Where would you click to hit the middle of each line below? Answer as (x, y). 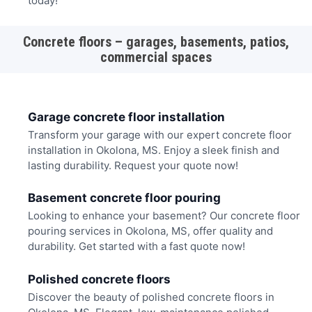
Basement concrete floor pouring (124, 198)
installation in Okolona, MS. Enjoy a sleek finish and (153, 150)
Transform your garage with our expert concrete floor (159, 134)
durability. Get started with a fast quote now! (136, 247)
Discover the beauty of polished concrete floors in (151, 297)
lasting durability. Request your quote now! (133, 165)
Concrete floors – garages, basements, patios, (156, 42)
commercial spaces (156, 57)
